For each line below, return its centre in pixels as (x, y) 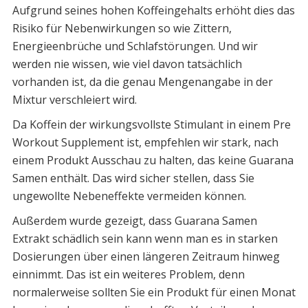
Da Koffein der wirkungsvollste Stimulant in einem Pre (151, 125)
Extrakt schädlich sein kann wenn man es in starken (145, 239)
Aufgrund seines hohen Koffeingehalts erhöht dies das (153, 11)
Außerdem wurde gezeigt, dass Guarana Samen (134, 221)
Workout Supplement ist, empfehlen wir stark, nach (145, 143)
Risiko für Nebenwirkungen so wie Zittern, (122, 29)
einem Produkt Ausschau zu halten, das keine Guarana (153, 161)
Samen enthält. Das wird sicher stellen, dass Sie (133, 178)
